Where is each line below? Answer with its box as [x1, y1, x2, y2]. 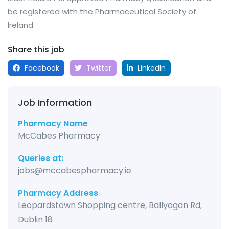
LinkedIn [135, 63, 166, 74]
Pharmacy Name [18, 118, 88, 130]
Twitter [84, 63, 111, 74]
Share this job [8, 43, 64, 56]
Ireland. [8, 19, 35, 31]
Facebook [22, 63, 59, 74]
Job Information [18, 96, 92, 109]
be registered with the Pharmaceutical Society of [8, 6, 196, 17]
